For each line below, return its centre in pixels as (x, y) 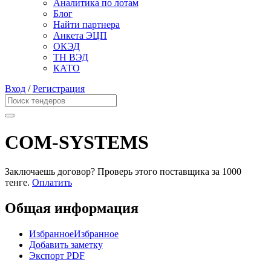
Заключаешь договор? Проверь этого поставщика (108, 172)
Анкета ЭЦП (80, 36)
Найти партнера (87, 25)
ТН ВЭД (71, 57)
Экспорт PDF (57, 255)
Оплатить (52, 183)
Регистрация (59, 89)
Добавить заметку (66, 244)
